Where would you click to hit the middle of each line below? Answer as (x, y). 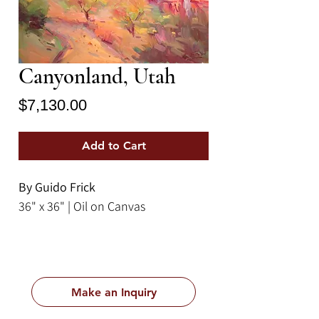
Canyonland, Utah (97, 77)
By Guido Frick (57, 187)
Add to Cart (114, 146)
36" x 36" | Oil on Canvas (82, 206)
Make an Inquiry (114, 292)
